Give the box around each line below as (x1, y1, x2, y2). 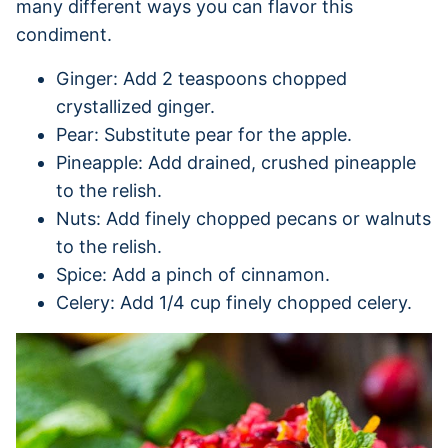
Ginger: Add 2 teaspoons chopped (56, 67, 347, 89)
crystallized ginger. (56, 95, 215, 117)
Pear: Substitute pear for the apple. (56, 123, 352, 145)
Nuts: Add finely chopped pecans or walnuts (56, 207, 431, 229)
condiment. (16, 23, 112, 45)
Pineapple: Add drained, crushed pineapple (56, 151, 416, 173)
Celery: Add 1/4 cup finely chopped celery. (56, 291, 412, 313)
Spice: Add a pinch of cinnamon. (56, 263, 330, 285)
